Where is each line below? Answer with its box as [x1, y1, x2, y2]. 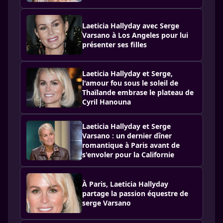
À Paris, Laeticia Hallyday [82, 179, 168, 189]
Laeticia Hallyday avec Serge [82, 20, 179, 30]
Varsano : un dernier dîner [82, 131, 172, 140]
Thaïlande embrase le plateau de [82, 88, 194, 97]
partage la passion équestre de [82, 188, 188, 198]
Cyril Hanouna [82, 97, 131, 107]
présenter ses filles [82, 39, 147, 49]
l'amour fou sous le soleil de [82, 78, 178, 88]
